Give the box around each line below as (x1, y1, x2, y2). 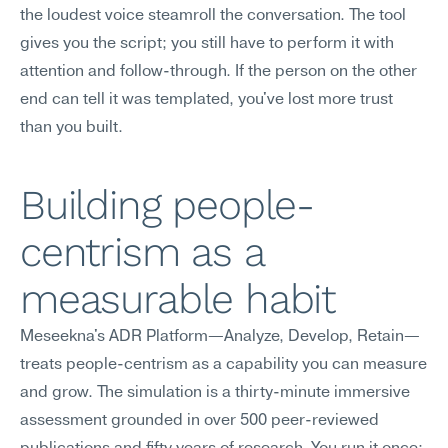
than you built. (20, 120, 123, 136)
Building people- (20, 181, 315, 229)
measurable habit (20, 275, 336, 323)
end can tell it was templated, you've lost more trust (20, 92, 393, 108)
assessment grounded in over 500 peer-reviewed (20, 413, 379, 429)
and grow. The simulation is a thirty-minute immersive (20, 385, 410, 401)
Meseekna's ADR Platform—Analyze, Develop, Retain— (20, 329, 420, 345)
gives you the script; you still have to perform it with (20, 36, 394, 52)
